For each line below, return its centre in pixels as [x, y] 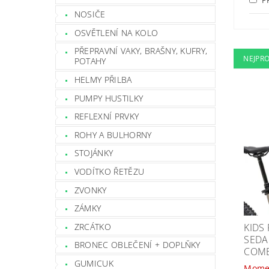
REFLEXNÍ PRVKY [107, 116]
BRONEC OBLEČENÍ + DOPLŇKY [137, 245]
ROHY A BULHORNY [113, 134]
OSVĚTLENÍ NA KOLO [116, 32]
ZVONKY [90, 190]
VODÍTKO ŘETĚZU [109, 172]
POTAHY [90, 61]
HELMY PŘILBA [103, 80]
